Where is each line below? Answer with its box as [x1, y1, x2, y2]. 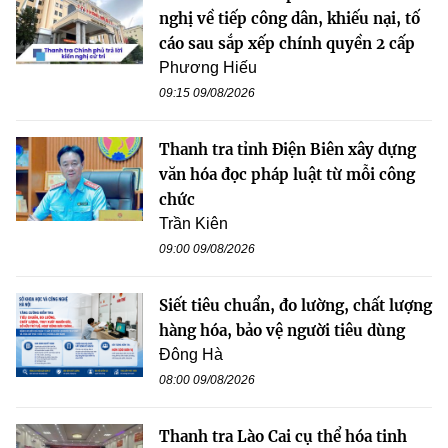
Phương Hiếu [159, 58, 257, 76]
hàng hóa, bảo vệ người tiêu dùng [159, 320, 405, 340]
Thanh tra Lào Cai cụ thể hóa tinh [159, 426, 407, 446]
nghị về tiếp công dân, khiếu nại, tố [159, 8, 420, 28]
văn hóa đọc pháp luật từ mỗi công [159, 164, 415, 184]
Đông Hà [159, 345, 223, 363]
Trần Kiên [159, 214, 228, 232]
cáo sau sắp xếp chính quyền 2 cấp [159, 33, 415, 53]
